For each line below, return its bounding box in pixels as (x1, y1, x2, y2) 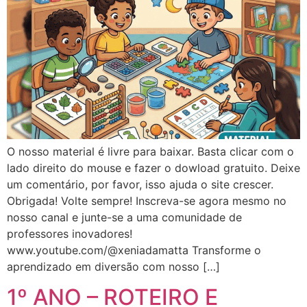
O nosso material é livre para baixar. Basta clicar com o (7, 144, 294, 158)
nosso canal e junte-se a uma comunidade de (7, 210, 242, 224)
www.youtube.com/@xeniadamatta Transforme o (7, 243, 261, 257)
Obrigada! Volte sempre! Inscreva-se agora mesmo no (7, 193, 286, 208)
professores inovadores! (7, 226, 132, 241)
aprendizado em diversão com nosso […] (7, 259, 220, 273)
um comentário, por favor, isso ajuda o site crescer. (7, 177, 277, 191)
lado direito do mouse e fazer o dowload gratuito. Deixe (7, 160, 300, 175)
